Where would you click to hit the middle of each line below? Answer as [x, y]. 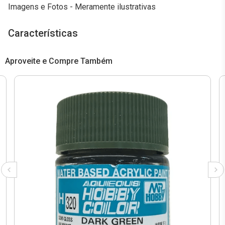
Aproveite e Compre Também [59, 61]
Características [43, 33]
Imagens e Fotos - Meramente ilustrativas [82, 7]
